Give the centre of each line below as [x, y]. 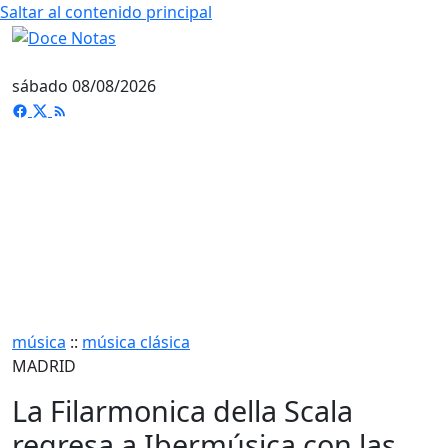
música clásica [136, 341]
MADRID [44, 365]
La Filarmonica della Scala [182, 410]
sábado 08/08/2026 [84, 85]
